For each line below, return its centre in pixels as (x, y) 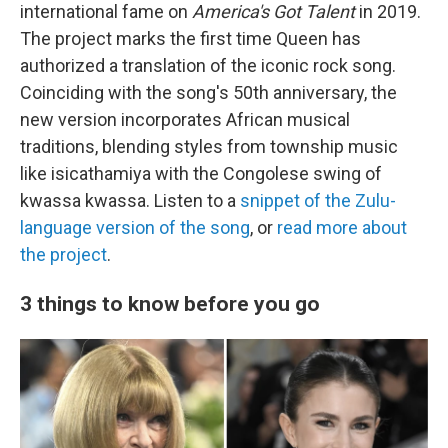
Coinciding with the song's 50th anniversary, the (208, 92)
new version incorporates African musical (185, 119)
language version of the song (135, 227)
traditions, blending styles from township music (209, 146)
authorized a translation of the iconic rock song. (208, 65)
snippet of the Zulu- (318, 200)
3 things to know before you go (170, 303)
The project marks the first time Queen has (190, 38)
